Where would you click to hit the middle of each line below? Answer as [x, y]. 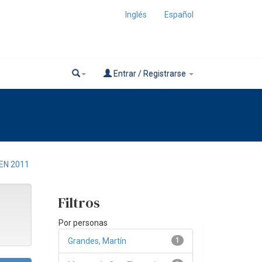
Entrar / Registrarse [150, 74]
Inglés [136, 15]
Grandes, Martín [97, 241]
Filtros [79, 202]
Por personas [83, 223]
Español [179, 15]
